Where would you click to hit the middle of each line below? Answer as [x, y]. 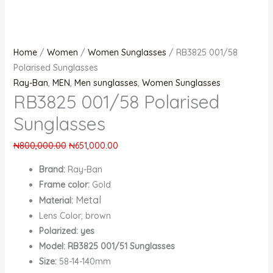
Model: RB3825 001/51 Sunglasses [107, 246]
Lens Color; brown [75, 216]
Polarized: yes [66, 231]
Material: [56, 201]
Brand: [53, 170]
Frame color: [65, 185]
